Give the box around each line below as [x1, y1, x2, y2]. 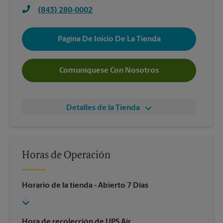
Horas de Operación [22, 151, 111, 161]
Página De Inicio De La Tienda [57, 35, 161, 43]
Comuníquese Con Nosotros [59, 66, 159, 75]
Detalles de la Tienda [66, 104, 140, 112]
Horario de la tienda [22, 182, 93, 190]
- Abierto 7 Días [93, 182, 148, 190]
